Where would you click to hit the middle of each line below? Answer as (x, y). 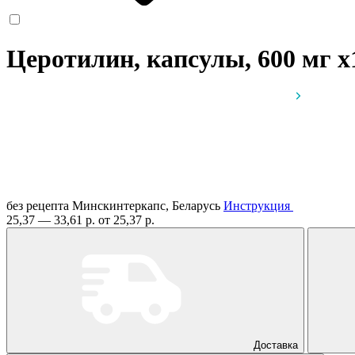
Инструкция (257, 205)
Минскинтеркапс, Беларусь (148, 205)
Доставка (276, 345)
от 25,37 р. (126, 219)
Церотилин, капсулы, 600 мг (172, 59)
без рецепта (38, 205)
